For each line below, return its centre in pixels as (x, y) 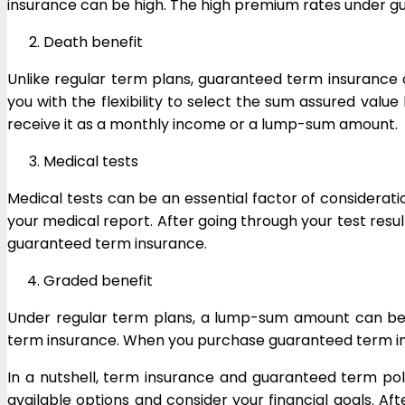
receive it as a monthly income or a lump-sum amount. (202, 124)
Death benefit (93, 42)
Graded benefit (98, 280)
